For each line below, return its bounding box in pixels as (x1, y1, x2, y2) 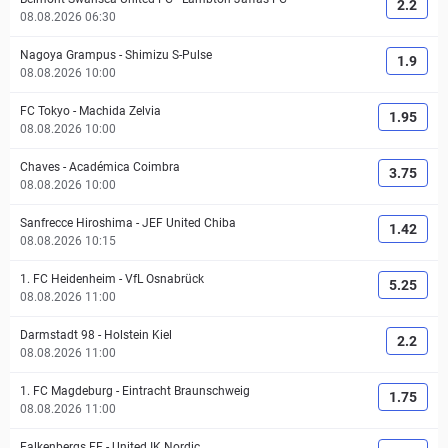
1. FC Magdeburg (20, 384, 113, 398)
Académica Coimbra (69, 160, 180, 174)
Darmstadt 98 (20, 328, 95, 342)
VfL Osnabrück (125, 272, 204, 286)
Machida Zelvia (79, 104, 161, 118)
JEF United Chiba (142, 216, 236, 230)
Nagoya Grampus (20, 48, 116, 62)
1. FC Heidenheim (20, 272, 116, 286)
